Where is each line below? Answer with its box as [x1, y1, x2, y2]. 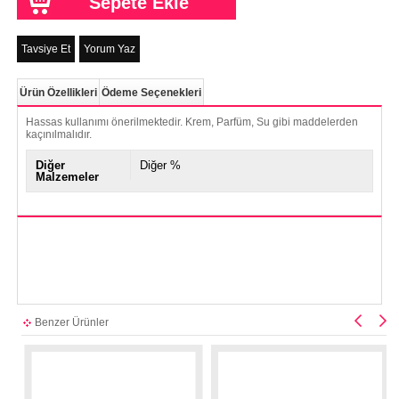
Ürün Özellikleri [19, 85, 97, 99]
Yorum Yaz [83, 42, 135, 55]
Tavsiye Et [20, 42, 70, 55]
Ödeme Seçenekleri [101, 85, 201, 99]
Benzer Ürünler [34, 315, 109, 329]
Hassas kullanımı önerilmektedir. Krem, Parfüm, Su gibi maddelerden [25, 115, 358, 128]
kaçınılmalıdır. [25, 127, 92, 141]
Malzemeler [35, 169, 99, 183]
